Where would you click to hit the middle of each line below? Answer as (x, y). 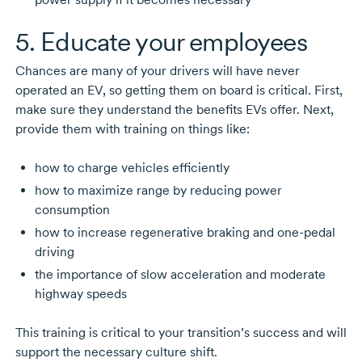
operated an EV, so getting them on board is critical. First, (179, 90)
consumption (72, 210)
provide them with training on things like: (132, 129)
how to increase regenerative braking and (156, 233)
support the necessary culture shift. (116, 352)
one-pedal (306, 233)
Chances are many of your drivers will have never (157, 71)
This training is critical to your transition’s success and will (181, 333)
